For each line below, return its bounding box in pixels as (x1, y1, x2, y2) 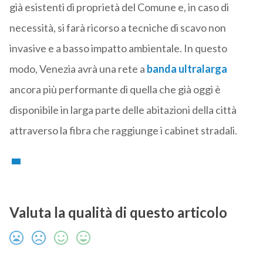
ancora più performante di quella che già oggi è (9, 83, 221, 96)
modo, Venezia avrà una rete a (9, 62, 147, 76)
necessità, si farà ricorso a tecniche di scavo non (9, 21, 226, 35)
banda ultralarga (146, 62, 227, 76)
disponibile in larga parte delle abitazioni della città (9, 103, 237, 117)
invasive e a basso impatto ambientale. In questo (9, 42, 227, 55)
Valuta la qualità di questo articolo (9, 204, 227, 221)
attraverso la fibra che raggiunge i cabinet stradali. (9, 124, 237, 137)
